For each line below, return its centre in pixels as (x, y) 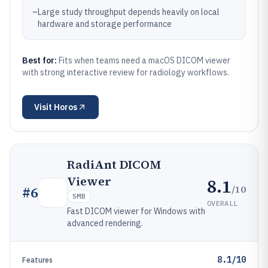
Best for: (40, 60)
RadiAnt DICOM (114, 165)
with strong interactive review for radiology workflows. (126, 72)
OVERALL (223, 203)
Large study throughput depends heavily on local (129, 12)
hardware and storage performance (105, 24)
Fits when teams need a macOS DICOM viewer (144, 60)
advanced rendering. (105, 223)
